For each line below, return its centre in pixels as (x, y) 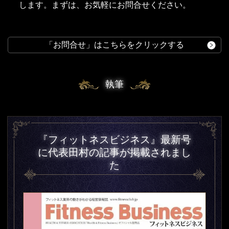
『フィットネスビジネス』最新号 (114, 139)
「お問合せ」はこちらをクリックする (114, 44)
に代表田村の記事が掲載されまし (114, 152)
